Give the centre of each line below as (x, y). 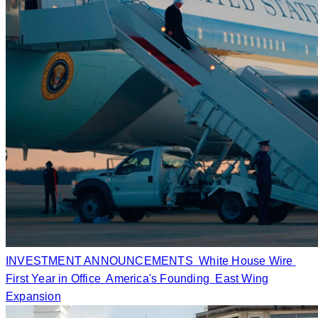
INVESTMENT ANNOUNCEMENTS (99, 261)
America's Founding (158, 279)
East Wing (242, 279)
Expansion (33, 296)
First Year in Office (53, 279)
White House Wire (246, 261)
